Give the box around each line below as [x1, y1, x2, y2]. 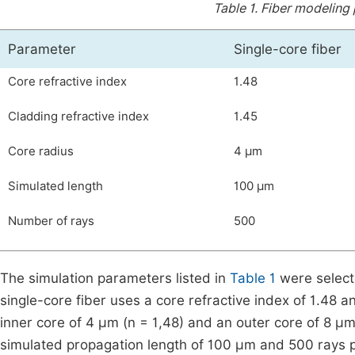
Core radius [8, 144, 74, 158]
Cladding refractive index [8, 109, 149, 124]
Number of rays [8, 214, 94, 228]
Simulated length [8, 179, 103, 193]
